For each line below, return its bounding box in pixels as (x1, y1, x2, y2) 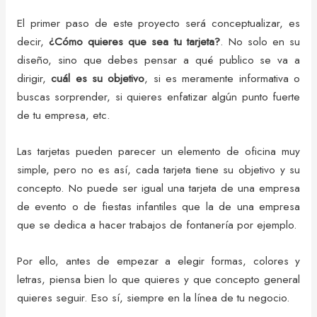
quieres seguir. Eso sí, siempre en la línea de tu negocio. (16, 289, 290, 306)
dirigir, (16, 70, 46, 87)
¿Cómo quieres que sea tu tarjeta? (49, 33, 220, 50)
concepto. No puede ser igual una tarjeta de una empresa (16, 180, 301, 197)
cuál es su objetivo (45, 70, 145, 87)
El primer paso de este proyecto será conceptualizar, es (16, 15, 301, 32)
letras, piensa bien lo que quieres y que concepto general (16, 270, 301, 287)
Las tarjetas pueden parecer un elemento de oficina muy (16, 143, 301, 160)
